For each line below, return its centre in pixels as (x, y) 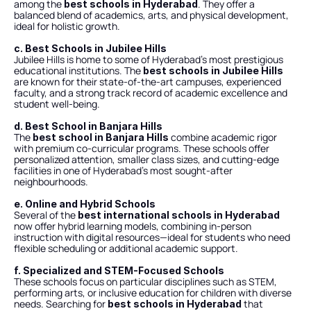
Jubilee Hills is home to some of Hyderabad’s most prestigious (149, 59)
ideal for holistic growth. (67, 26)
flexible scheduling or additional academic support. (126, 248)
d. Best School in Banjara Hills (88, 126)
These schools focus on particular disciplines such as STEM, (145, 281)
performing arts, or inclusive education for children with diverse (153, 293)
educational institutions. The (78, 70)
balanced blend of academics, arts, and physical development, (151, 15)
